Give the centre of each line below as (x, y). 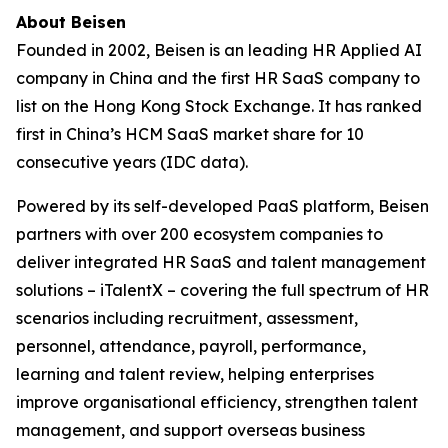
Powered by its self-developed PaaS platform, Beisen (222, 205)
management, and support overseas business (190, 429)
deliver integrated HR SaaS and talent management (221, 261)
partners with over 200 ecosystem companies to (199, 233)
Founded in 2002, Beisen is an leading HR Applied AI (219, 49)
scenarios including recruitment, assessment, (187, 317)
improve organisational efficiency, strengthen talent (217, 401)
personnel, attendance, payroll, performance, (191, 345)
